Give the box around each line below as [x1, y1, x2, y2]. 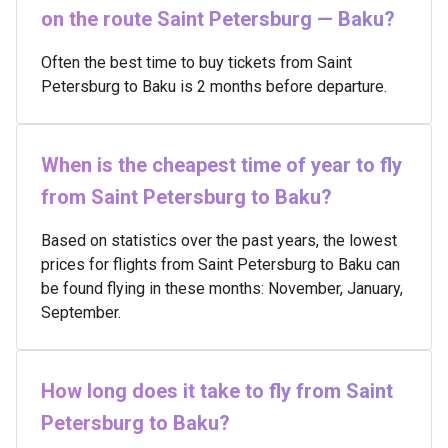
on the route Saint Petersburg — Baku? [41, 7, 395, 31]
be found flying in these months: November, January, [41, 279, 403, 298]
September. [41, 303, 121, 322]
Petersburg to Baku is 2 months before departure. [41, 77, 387, 96]
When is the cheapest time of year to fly [41, 153, 402, 177]
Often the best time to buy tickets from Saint [41, 53, 352, 72]
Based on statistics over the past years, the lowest [41, 231, 397, 250]
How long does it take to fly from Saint [41, 379, 393, 403]
